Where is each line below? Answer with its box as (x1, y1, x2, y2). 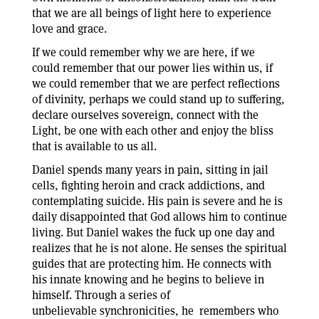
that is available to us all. (32, 139, 157, 154)
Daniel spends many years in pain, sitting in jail (32, 162, 268, 177)
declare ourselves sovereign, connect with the (32, 108, 258, 122)
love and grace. (32, 21, 110, 36)
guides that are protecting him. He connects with (32, 256, 271, 271)
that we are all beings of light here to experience (32, 6, 271, 21)
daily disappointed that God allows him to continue (32, 209, 287, 224)
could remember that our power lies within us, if (32, 61, 273, 75)
